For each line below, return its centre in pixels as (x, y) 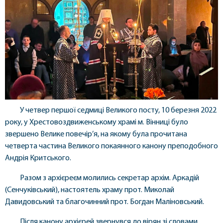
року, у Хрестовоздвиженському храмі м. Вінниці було (97, 122)
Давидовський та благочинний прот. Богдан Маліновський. (105, 202)
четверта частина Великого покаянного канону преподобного (111, 146)
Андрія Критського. (38, 158)
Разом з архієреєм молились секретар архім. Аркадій (110, 178)
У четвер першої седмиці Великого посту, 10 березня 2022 (118, 110)
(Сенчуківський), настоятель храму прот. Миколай (90, 190)
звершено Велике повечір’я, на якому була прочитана (96, 134)
